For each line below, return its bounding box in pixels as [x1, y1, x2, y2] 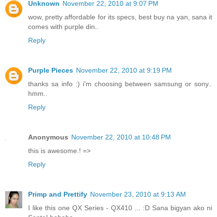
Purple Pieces [28, 66, 73, 74]
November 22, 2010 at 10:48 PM [71, 133, 171, 141]
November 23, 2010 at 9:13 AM [90, 190, 186, 198]
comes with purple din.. [28, 22, 99, 31]
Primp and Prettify [28, 190, 87, 198]
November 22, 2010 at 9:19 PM [76, 66, 172, 74]
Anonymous [28, 133, 68, 141]
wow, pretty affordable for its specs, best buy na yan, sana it [28, 13, 212, 21]
